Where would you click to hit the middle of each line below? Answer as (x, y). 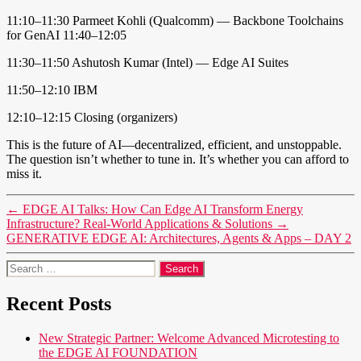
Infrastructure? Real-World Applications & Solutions (139, 223)
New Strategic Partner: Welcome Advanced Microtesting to (189, 338)
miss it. (24, 173)
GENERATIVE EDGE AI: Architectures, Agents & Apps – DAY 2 (179, 238)
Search (23, 266)
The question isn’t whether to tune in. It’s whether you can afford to (178, 159)
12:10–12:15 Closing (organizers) (92, 117)
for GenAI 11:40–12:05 (66, 35)
